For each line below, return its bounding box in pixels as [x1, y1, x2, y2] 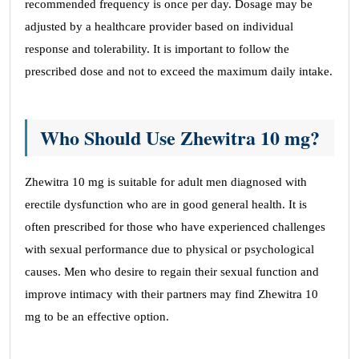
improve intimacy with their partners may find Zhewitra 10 [25, 288, 318, 301]
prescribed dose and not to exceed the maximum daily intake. [25, 65, 333, 78]
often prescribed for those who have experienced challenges [25, 220, 325, 233]
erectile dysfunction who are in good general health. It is [25, 198, 307, 211]
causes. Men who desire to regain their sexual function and [25, 265, 319, 278]
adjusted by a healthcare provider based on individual [25, 20, 293, 33]
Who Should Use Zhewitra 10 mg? [40, 123, 320, 151]
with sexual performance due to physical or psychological [25, 243, 314, 256]
